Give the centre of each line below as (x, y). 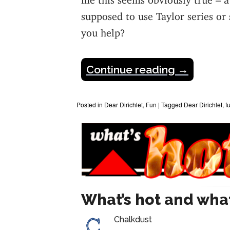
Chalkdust (133, 219)
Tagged (172, 105)
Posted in (90, 105)
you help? (103, 30)
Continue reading (132, 70)
